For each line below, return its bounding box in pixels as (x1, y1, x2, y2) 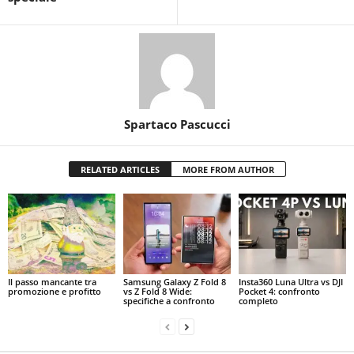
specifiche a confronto (122, 294, 215, 307)
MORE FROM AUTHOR (182, 164, 274, 175)
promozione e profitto (8, 284, 101, 297)
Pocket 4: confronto (238, 284, 320, 297)
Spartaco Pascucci (123, 116, 231, 132)
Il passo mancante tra (8, 275, 96, 288)
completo (238, 294, 278, 307)
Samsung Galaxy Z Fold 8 (122, 275, 226, 288)
